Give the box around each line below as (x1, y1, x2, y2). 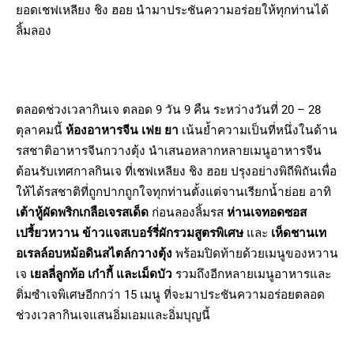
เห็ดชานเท (271, 225, 326, 240)
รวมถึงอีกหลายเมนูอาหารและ (175, 266, 331, 281)
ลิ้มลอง (16, 24, 51, 39)
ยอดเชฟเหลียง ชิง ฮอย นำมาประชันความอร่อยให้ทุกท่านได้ (16, 3, 329, 18)
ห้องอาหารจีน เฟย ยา (66, 122, 182, 137)
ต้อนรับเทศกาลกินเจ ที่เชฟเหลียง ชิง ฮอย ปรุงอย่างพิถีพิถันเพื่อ (16, 164, 337, 179)
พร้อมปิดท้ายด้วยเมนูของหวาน (175, 246, 338, 261)
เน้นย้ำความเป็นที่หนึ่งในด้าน (182, 122, 337, 137)
